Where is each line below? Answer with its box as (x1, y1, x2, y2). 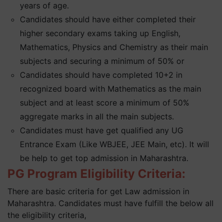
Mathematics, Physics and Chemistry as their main (20, 42, 209, 52)
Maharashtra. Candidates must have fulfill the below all (7, 198, 214, 208)
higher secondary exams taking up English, (20, 28, 181, 38)
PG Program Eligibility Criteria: (7, 166, 185, 181)
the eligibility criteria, (7, 210, 86, 220)
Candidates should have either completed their (20, 14, 196, 24)
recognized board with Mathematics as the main (20, 84, 202, 94)
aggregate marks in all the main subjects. (20, 111, 174, 121)
